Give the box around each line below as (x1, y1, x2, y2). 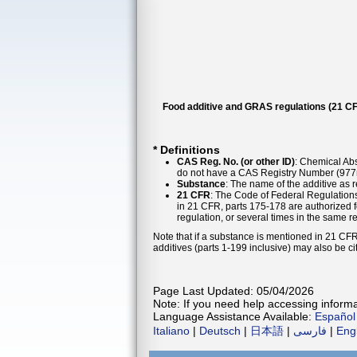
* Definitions (153, 143, 220, 156)
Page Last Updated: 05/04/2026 (153, 284, 314, 298)
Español (315, 310, 355, 324)
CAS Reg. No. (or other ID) (177, 156, 295, 167)
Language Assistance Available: (153, 310, 315, 324)
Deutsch (199, 324, 241, 338)
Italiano (153, 324, 190, 338)
